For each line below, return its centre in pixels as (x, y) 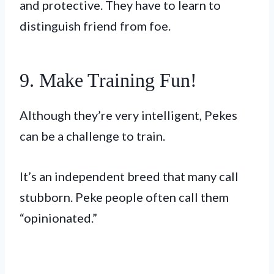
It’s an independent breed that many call (129, 176)
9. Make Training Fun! (111, 80)
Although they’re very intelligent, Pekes (128, 115)
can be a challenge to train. (94, 135)
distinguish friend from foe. (95, 25)
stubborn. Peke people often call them (124, 197)
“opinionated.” (58, 217)
